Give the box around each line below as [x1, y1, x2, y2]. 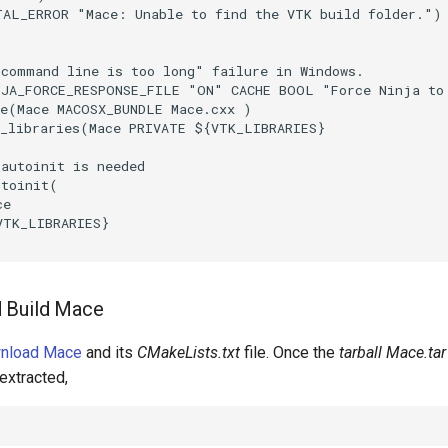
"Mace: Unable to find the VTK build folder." [77, 4, 433, 23]
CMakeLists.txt [137, 343, 240, 363]
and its [82, 343, 137, 363]
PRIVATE [129, 118, 186, 137]
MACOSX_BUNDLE [57, 99, 163, 118]
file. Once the [240, 343, 339, 363]
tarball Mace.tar [339, 343, 446, 363]
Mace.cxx [171, 99, 235, 118]
